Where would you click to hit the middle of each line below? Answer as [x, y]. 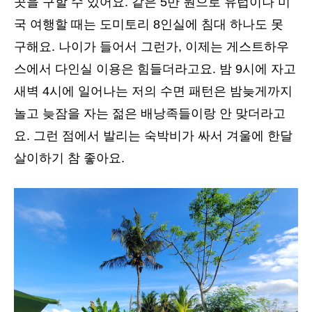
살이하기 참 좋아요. [69, 158]
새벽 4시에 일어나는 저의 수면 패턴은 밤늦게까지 [153, 91]
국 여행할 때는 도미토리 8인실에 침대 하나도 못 [149, 24]
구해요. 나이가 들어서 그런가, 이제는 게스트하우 [151, 46]
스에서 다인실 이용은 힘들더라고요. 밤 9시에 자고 [155, 69]
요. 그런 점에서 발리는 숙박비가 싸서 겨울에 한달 [153, 135]
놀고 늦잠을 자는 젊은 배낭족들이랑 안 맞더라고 [150, 113]
